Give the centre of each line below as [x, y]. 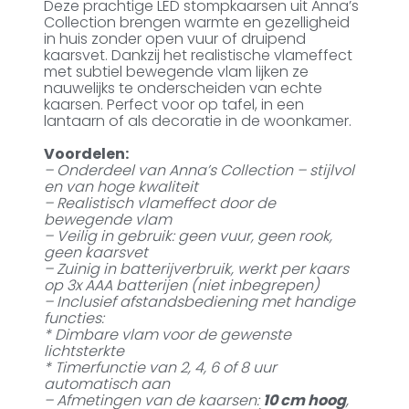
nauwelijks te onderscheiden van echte [184, 89]
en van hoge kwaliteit [121, 187]
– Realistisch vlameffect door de [160, 204]
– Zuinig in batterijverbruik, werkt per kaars [197, 269]
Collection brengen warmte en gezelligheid [197, 23]
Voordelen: [87, 154]
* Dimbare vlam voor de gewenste [168, 335]
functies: [74, 319]
